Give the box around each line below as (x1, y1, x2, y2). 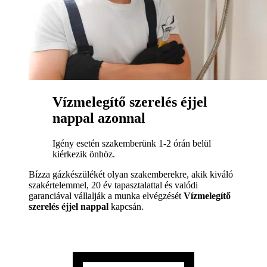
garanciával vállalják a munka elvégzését (29, 190, 184, 201)
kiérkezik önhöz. (52, 148, 115, 159)
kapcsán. (108, 201, 144, 212)
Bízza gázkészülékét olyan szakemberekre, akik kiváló (29, 169, 233, 179)
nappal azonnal (52, 110, 145, 126)
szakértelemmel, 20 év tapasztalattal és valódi (29, 179, 198, 190)
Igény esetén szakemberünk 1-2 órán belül (52, 138, 211, 148)
